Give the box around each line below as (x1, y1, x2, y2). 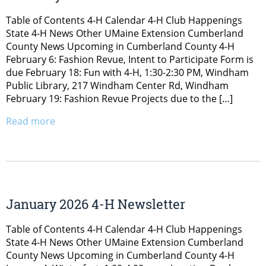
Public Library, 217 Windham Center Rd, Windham (6, 79, 229, 93)
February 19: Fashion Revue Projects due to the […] (6, 92, 233, 106)
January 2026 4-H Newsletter (6, 195, 185, 213)
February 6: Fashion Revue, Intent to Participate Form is (6, 53, 254, 66)
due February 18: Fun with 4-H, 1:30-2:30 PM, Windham (6, 66, 249, 80)
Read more (6, 115, 55, 128)
